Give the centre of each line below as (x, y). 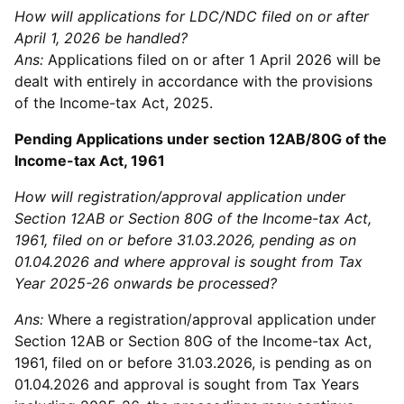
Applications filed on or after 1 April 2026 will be (212, 60)
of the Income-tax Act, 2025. (116, 103)
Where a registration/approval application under (212, 319)
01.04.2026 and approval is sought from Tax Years (187, 384)
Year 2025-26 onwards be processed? (146, 283)
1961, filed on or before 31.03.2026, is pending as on (193, 363)
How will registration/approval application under (180, 197)
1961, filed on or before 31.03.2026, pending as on (185, 240)
